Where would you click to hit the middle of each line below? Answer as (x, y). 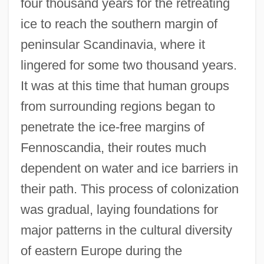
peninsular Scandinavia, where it (113, 45)
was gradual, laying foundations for (119, 210)
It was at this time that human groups (125, 86)
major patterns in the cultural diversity (126, 230)
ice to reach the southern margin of (119, 24)
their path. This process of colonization (129, 189)
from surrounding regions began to (118, 107)
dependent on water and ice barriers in (129, 169)
